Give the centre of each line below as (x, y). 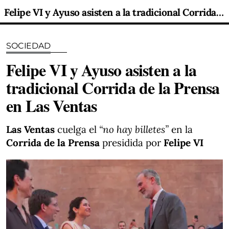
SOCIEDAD (28, 46)
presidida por (132, 143)
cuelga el (77, 129)
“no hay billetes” (135, 129)
